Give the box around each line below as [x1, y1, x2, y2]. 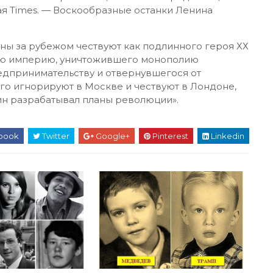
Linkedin [209, 131, 244, 141]
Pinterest [151, 131, 188, 141]
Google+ [94, 131, 130, 141]
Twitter [40, 131, 69, 141]
